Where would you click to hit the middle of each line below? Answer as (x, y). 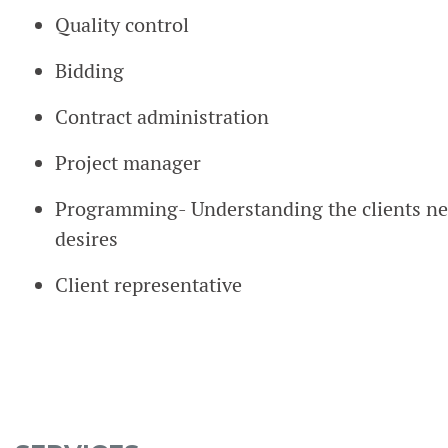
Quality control (122, 25)
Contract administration (164, 117)
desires (86, 239)
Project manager (128, 163)
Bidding (89, 71)
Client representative (148, 285)
